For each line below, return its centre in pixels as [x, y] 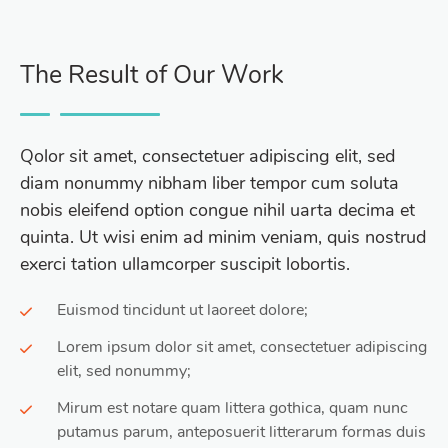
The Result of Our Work [152, 75]
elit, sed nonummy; [124, 371]
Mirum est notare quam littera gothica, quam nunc [232, 407]
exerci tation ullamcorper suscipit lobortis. [185, 264]
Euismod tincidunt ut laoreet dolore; [182, 310]
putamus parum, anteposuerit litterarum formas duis [241, 431]
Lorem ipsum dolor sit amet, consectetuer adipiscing [242, 347]
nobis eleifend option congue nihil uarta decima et [217, 210]
